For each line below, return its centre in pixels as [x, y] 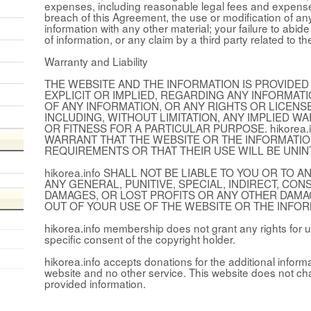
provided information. [95, 283]
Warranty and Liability [96, 61]
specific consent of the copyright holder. [140, 238]
